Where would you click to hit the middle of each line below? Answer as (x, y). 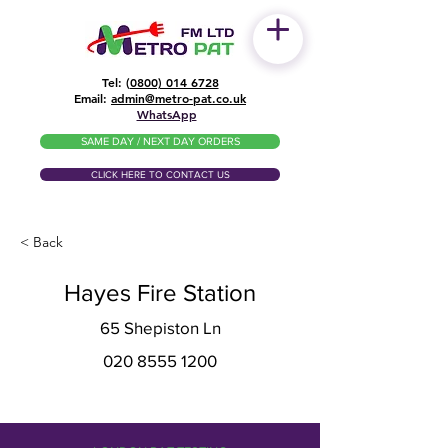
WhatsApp (166, 114)
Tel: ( (115, 82)
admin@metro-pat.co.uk (178, 98)
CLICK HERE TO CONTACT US (160, 174)
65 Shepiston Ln (160, 327)
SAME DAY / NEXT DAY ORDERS (160, 141)
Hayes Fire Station (160, 292)
